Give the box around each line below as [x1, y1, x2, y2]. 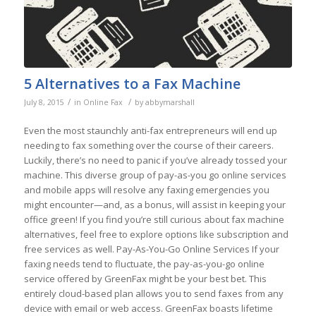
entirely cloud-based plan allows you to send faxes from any [23, 287, 284, 300]
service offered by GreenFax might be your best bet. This [23, 272, 267, 286]
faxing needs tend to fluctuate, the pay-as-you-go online [23, 257, 265, 271]
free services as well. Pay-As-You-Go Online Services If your [23, 243, 279, 256]
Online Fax [83, 97, 123, 108]
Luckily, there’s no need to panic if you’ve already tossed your [23, 154, 287, 167]
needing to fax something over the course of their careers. [23, 139, 274, 152]
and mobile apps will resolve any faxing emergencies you [23, 183, 269, 197]
